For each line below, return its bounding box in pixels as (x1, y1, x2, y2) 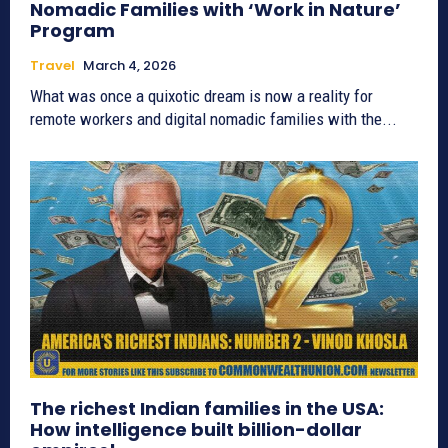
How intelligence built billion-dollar (30, 417, 362, 443)
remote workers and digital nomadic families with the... (30, 109, 397, 130)
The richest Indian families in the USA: (30, 396, 384, 422)
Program (30, 18, 115, 44)
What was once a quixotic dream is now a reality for (30, 86, 373, 107)
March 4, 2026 (83, 56, 176, 76)
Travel (30, 56, 75, 76)
